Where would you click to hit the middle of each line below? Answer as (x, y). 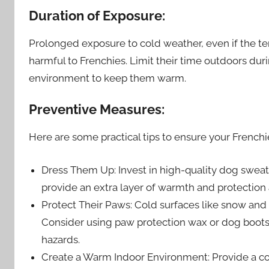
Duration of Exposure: (97, 16)
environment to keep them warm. (107, 78)
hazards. (61, 239)
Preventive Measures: (97, 110)
